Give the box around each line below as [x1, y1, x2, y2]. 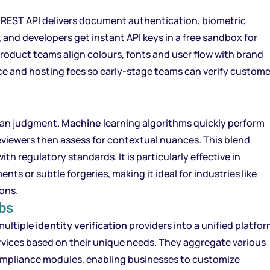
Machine [61, 116, 101, 130]
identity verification [36, 219, 127, 232]
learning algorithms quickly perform [101, 116, 265, 130]
